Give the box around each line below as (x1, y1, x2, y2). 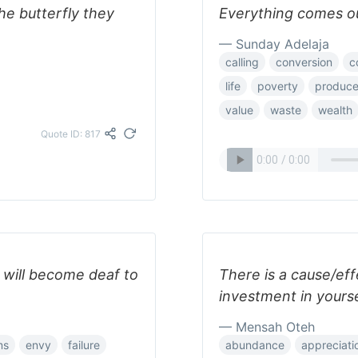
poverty (257, 79, 298, 93)
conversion (276, 55, 332, 69)
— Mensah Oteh (219, 319, 315, 335)
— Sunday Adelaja (219, 36, 329, 52)
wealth (318, 103, 352, 117)
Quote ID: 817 (41, 127, 101, 140)
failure (68, 338, 100, 352)
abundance (225, 338, 284, 352)
